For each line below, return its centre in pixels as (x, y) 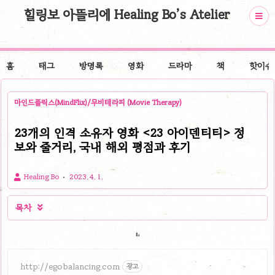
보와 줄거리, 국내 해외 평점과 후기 (103, 147)
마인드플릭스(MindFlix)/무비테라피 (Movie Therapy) (98, 103)
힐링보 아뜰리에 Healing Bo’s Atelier (127, 15)
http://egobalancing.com (70, 266)
